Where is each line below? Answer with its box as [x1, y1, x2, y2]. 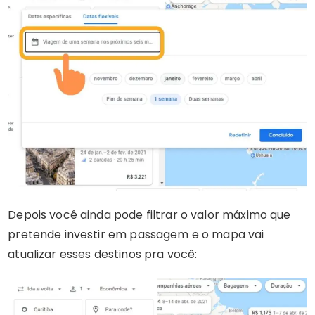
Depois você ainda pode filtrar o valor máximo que [8, 206, 291, 223]
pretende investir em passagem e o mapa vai [8, 226, 264, 243]
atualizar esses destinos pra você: [8, 245, 198, 262]
